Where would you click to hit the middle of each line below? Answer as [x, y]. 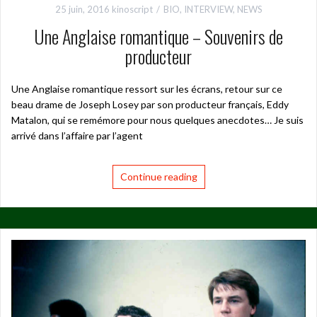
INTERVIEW [208, 10]
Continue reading [158, 177]
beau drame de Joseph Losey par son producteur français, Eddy [150, 105]
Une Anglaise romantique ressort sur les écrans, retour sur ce [147, 89]
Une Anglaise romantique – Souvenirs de [158, 37]
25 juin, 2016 [82, 10]
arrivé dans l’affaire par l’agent [77, 136]
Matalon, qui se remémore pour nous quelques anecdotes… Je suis [157, 120]
